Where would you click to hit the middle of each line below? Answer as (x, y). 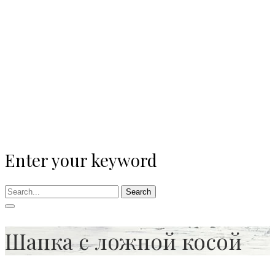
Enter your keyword (81, 160)
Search (138, 192)
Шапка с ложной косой (123, 241)
